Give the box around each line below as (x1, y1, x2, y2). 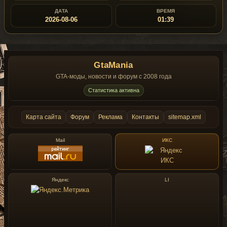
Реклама (98, 113, 123, 121)
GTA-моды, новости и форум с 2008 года (55, 73, 172, 80)
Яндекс (51, 177, 69, 182)
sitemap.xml (168, 113, 201, 121)
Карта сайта (26, 113, 61, 121)
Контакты (132, 113, 159, 121)
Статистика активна (88, 87, 139, 93)
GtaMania (94, 60, 133, 70)
